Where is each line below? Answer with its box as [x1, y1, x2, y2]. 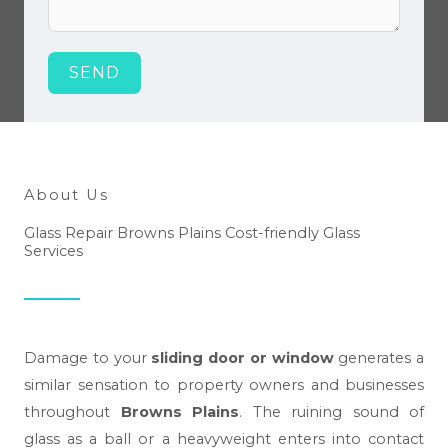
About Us [24, 186, 109, 205]
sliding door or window [151, 348, 334, 367]
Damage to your [24, 348, 152, 367]
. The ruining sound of [239, 402, 424, 421]
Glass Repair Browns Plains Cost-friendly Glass [24, 224, 360, 243]
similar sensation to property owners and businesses [24, 375, 424, 394]
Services [24, 242, 83, 261]
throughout [24, 402, 121, 421]
